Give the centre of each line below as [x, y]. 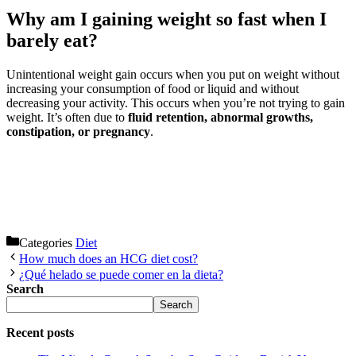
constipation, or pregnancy [78, 131]
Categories [47, 242]
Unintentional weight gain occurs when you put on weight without [173, 74]
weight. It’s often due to [67, 117]
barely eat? [52, 41]
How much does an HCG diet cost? [108, 258]
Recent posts [40, 332]
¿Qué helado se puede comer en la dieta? [121, 274]
